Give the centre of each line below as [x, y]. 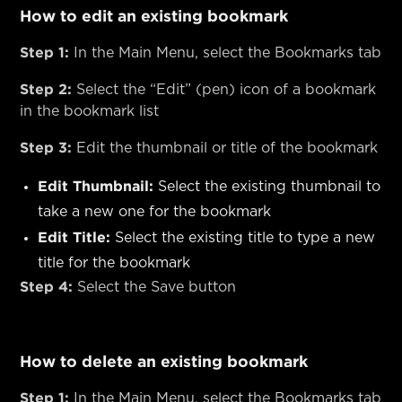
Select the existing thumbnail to [267, 186]
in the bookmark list [90, 111]
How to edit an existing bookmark [154, 15]
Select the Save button [155, 287]
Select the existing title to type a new [243, 237]
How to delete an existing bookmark [164, 361]
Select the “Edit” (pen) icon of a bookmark [224, 89]
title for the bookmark [114, 262]
